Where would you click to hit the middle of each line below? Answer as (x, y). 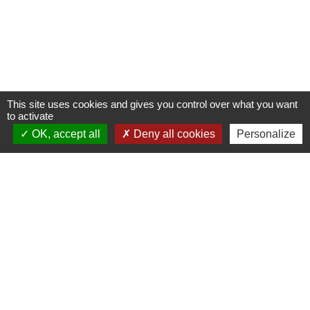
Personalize (266, 134)
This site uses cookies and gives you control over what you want (152, 104)
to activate (30, 116)
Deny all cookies (173, 134)
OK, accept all (64, 134)
